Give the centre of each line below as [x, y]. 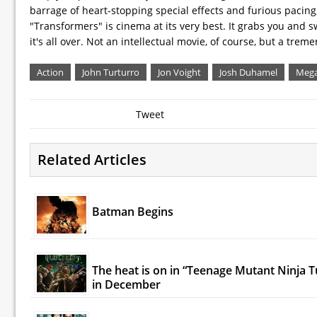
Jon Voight [179, 72]
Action [50, 72]
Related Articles [92, 159]
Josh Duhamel [248, 72]
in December [126, 285]
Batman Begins [132, 211]
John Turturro [111, 72]
